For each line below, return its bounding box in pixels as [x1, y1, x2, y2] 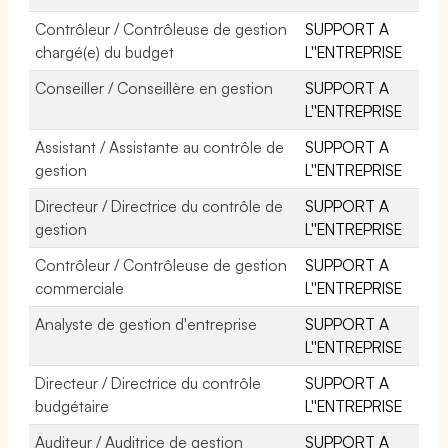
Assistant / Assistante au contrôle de [35, 136, 285, 157]
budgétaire [35, 395, 109, 416]
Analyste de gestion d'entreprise [35, 313, 258, 334]
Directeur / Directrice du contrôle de [35, 195, 284, 216]
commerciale [35, 277, 124, 298]
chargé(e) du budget [35, 41, 175, 62]
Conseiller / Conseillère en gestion [35, 77, 274, 98]
